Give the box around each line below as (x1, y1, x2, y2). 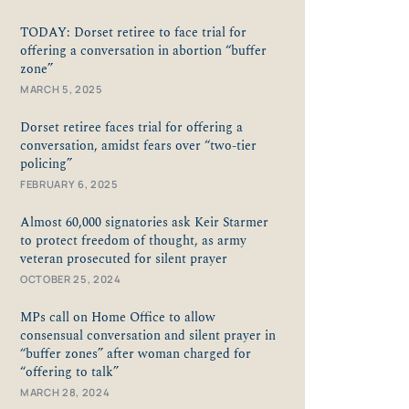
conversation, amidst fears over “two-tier (20, 135, 257, 156)
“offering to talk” (20, 362, 126, 383)
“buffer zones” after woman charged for (20, 343, 251, 364)
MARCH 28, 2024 (20, 384, 110, 399)
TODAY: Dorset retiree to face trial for (20, 22, 246, 43)
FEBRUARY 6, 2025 (20, 176, 119, 191)
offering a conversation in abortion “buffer (20, 40, 267, 61)
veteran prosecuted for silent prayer (20, 248, 231, 269)
